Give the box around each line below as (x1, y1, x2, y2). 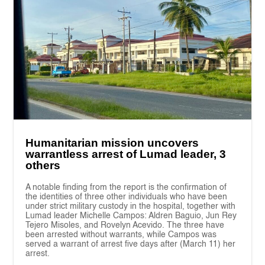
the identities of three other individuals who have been (25, 192, 228, 201)
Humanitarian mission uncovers (25, 136, 199, 149)
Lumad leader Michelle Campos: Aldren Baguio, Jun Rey (25, 211, 237, 220)
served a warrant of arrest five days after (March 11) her (25, 240, 236, 248)
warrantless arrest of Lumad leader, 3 (25, 147, 227, 160)
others (25, 159, 61, 172)
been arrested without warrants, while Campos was (25, 230, 217, 239)
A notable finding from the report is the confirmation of (25, 183, 227, 192)
